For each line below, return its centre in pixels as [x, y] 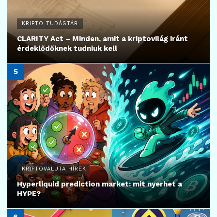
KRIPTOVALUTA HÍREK [54, 169]
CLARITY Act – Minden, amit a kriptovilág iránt [102, 39]
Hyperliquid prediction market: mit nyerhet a [100, 184]
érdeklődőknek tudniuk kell [67, 49]
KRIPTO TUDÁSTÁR [50, 24]
